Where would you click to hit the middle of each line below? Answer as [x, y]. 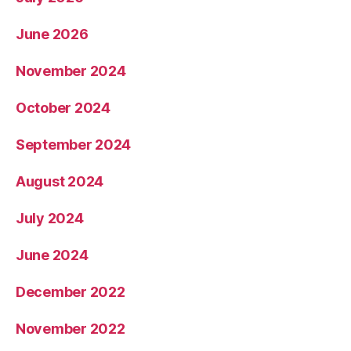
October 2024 [63, 107]
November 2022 [71, 328]
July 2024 [50, 218]
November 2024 [71, 71]
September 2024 [74, 144]
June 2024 [52, 255]
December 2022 [71, 291]
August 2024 [60, 181]
